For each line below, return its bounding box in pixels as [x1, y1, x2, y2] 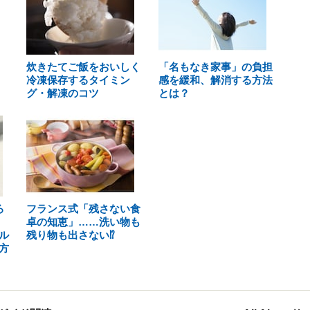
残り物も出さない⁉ [26, 229, 115, 241]
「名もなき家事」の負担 [158, 61, 273, 73]
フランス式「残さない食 [26, 203, 140, 215]
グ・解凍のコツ [26, 87, 99, 99]
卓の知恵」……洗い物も [26, 216, 140, 228]
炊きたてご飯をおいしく [26, 61, 140, 73]
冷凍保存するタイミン [26, 74, 130, 86]
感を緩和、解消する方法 [158, 74, 273, 86]
